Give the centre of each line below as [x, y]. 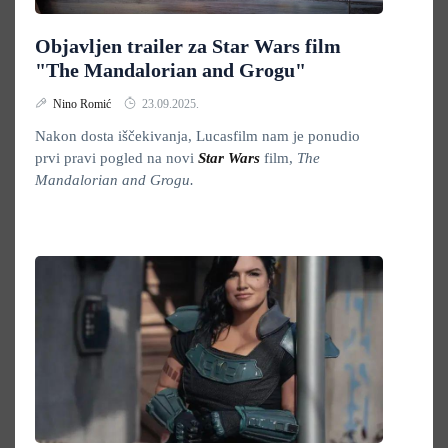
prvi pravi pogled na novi [116, 158]
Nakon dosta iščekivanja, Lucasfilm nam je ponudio [197, 136]
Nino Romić [83, 104]
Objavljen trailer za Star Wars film [188, 46]
